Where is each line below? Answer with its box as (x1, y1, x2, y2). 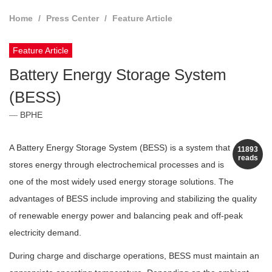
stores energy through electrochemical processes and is (9, 160, 224, 170)
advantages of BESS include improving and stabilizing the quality (9, 194, 257, 204)
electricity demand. (9, 228, 81, 238)
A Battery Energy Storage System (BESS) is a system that (9, 143, 230, 153)
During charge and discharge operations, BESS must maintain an (9, 251, 259, 261)
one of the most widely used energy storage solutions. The (9, 177, 234, 187)
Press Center (46, 13, 99, 24)
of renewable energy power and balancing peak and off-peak (9, 211, 243, 221)
